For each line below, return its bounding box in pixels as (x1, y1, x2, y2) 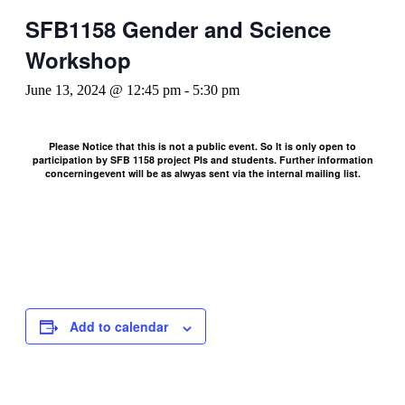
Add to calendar (115, 317, 168, 336)
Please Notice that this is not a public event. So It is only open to (49, 139, 356, 154)
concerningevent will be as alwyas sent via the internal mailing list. (44, 166, 361, 181)
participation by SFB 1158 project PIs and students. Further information (32, 153, 373, 167)
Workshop (25, 44, 131, 76)
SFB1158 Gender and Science (25, 14, 331, 45)
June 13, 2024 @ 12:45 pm (25, 82, 181, 99)
